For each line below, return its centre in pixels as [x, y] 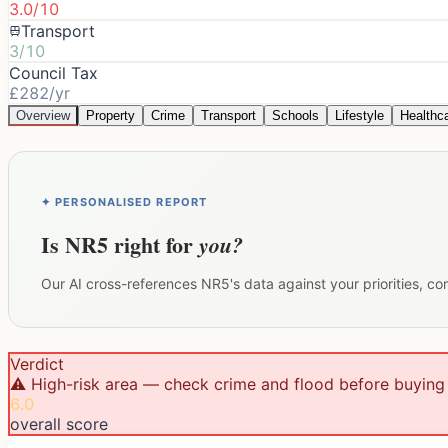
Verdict [37, 363]
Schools [295, 115]
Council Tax [53, 72]
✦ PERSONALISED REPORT [124, 201]
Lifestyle [359, 115]
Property [110, 115]
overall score [59, 423]
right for [153, 244]
